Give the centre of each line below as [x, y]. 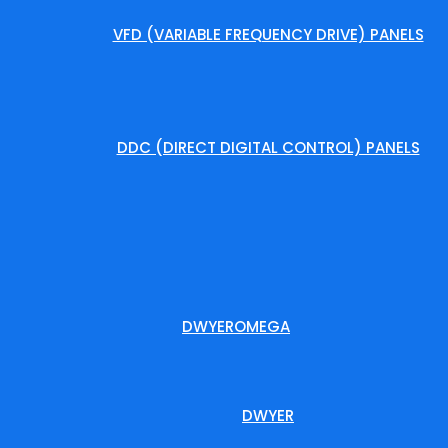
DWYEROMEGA [236, 326]
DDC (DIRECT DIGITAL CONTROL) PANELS [268, 147]
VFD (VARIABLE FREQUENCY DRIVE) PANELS [268, 34]
